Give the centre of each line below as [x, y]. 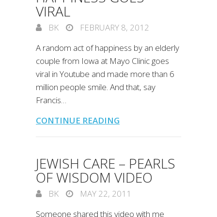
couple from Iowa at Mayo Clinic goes [102, 61]
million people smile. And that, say [96, 87]
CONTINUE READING [78, 120]
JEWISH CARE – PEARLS [106, 163]
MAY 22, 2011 [105, 194]
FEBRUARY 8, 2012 [114, 27]
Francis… [51, 100]
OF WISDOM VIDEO [94, 177]
